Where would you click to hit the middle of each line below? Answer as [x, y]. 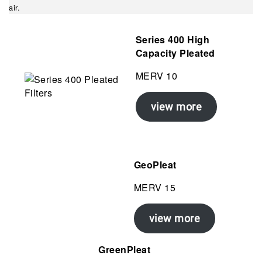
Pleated [197, 53]
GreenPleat [125, 249]
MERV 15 [155, 187]
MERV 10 [156, 76]
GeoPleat [155, 165]
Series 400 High [173, 39]
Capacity [156, 53]
